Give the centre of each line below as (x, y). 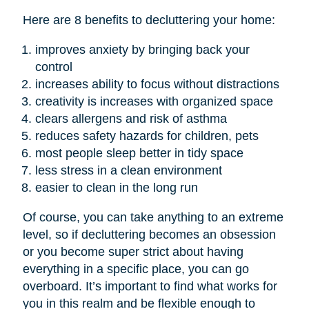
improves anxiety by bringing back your (142, 50)
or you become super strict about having (133, 252)
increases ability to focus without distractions (157, 84)
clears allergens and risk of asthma (131, 119)
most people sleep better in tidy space (139, 153)
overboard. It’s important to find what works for (150, 287)
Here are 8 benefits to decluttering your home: (149, 20)
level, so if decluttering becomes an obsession (149, 235)
